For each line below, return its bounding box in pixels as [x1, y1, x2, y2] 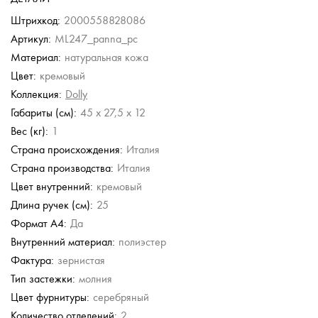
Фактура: [11, 255, 54, 267]
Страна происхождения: [11, 144, 123, 156]
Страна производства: [11, 163, 114, 175]
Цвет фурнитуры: [11, 292, 89, 304]
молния [79, 273, 112, 285]
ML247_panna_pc [55, 33, 138, 45]
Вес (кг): [11, 126, 48, 138]
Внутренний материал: [11, 236, 115, 248]
